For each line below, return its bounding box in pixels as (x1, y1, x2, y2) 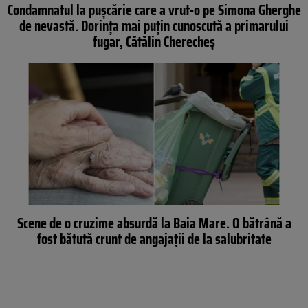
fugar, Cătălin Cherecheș (93, 30, 215, 54)
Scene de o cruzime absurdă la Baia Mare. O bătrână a (16, 211, 291, 234)
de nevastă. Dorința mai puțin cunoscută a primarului (19, 14, 289, 38)
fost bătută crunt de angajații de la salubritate (36, 227, 272, 250)
